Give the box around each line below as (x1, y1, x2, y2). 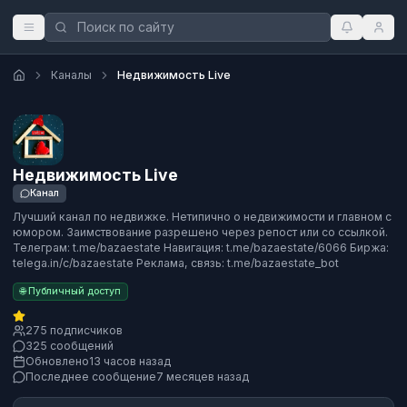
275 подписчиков (25, 323, 123, 338)
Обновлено (25, 354, 89, 369)
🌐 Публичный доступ (20, 285, 121, 297)
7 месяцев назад (156, 370, 249, 384)
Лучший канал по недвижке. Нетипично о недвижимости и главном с (13, 209, 392, 223)
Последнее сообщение (25, 370, 156, 384)
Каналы (51, 68, 92, 82)
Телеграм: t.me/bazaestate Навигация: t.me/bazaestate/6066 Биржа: (13, 240, 389, 254)
